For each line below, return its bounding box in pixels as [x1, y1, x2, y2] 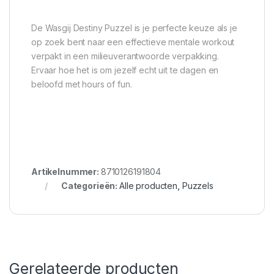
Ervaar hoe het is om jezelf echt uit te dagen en [31, 65, 219, 76]
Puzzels [182, 180, 213, 191]
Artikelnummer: [31, 166, 101, 177]
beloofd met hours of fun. [31, 79, 132, 90]
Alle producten [119, 180, 178, 191]
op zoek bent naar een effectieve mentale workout [31, 37, 235, 48]
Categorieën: [61, 180, 120, 191]
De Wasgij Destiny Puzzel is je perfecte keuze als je [31, 23, 237, 34]
